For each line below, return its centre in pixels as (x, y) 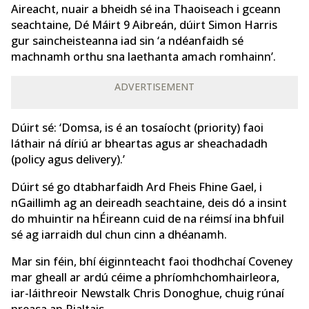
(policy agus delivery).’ (68, 160)
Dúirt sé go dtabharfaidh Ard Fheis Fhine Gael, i (137, 187)
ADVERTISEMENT (154, 87)
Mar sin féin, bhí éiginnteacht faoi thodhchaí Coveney (152, 262)
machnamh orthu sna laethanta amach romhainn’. (143, 56)
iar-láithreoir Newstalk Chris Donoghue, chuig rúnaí (148, 293)
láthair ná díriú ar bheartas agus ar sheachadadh (139, 144)
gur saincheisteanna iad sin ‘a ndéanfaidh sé (127, 40)
